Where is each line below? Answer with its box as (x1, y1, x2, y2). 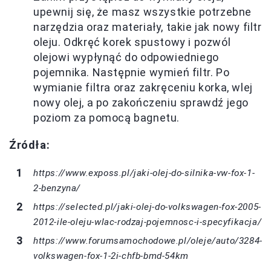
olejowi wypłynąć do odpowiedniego (33, 51, 219, 64)
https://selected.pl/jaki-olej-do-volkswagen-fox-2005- (33, 201, 261, 212)
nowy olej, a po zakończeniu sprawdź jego (33, 96, 249, 109)
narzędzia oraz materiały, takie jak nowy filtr (33, 21, 262, 33)
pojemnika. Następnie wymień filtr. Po (33, 66, 230, 79)
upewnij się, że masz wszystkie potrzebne (33, 5, 252, 18)
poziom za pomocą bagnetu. (33, 111, 180, 124)
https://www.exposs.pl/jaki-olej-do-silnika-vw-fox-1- (33, 168, 255, 178)
